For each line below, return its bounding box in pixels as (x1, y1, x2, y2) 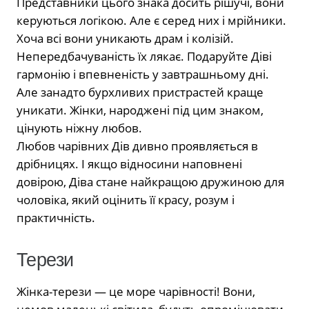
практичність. (17, 209, 95, 226)
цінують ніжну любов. (17, 119, 142, 136)
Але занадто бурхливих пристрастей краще (17, 83, 263, 100)
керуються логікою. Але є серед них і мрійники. (17, 12, 286, 28)
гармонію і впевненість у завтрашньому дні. (17, 66, 269, 82)
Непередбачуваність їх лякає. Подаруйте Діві (17, 48, 272, 64)
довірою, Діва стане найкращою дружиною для (17, 173, 284, 190)
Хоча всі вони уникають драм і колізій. (17, 30, 234, 46)
